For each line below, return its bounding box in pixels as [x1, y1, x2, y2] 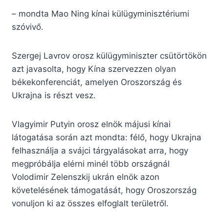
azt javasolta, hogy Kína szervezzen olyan [12, 64, 176, 74]
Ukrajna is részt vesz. [12, 90, 96, 101]
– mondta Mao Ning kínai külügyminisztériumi [12, 9, 189, 19]
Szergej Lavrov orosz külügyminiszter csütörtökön [12, 51, 207, 61]
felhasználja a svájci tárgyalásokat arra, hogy [12, 146, 188, 156]
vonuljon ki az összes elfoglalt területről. [12, 198, 169, 209]
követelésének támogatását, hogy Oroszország [12, 185, 197, 196]
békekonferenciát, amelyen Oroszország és [12, 77, 182, 88]
